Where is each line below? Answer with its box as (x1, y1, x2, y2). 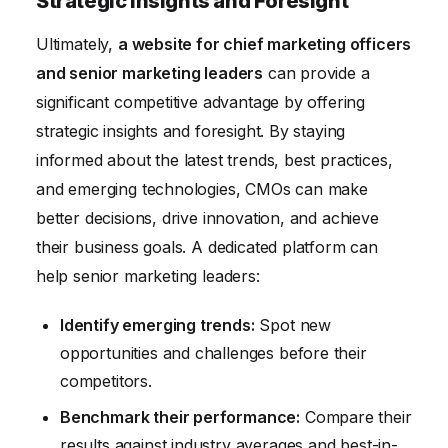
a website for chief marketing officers (117, 33, 412, 54)
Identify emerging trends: (60, 315, 255, 336)
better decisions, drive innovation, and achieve (36, 207, 379, 228)
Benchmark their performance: (60, 407, 301, 428)
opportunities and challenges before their (60, 343, 367, 364)
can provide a (263, 62, 370, 83)
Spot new (254, 315, 332, 336)
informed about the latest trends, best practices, (36, 149, 393, 170)
